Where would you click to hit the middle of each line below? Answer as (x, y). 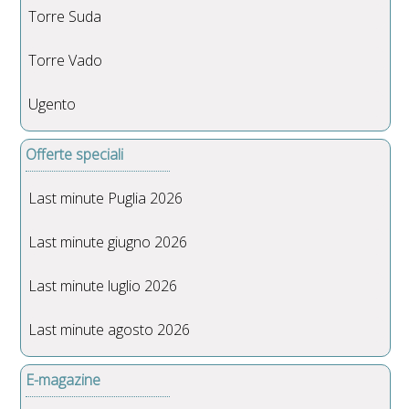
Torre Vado (66, 60)
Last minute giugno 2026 (108, 241)
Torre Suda (65, 16)
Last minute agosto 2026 (110, 329)
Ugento (52, 104)
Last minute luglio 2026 (103, 285)
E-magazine (63, 379)
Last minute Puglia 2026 (106, 198)
